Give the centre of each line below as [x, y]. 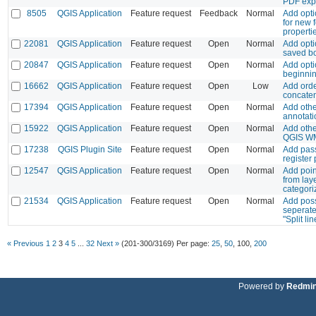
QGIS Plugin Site [90, 149]
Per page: [194, 243]
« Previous [25, 243]
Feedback [219, 13]
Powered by [262, 286]
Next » [108, 243]
